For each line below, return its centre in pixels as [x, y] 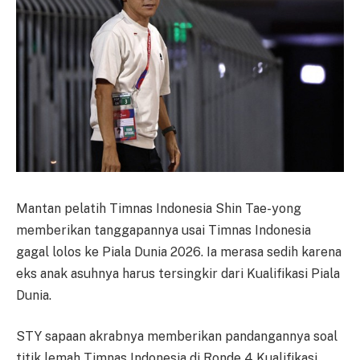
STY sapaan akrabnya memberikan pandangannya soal [177, 337]
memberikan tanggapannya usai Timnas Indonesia [164, 230]
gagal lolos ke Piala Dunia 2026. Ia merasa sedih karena [179, 252]
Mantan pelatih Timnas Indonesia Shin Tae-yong [159, 208]
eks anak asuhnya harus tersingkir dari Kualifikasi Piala [178, 273]
